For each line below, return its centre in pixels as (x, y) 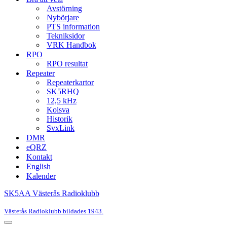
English (39, 166)
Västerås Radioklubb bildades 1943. (54, 211)
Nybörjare (63, 17)
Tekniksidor (66, 36)
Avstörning (64, 8)
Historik (60, 119)
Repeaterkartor (70, 82)
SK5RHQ (63, 91)
